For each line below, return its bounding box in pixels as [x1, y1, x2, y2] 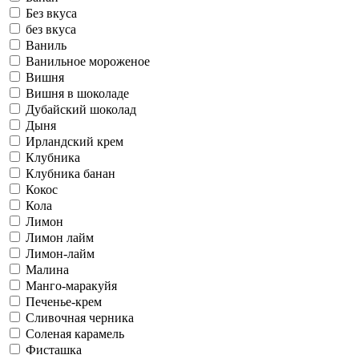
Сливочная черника [26, 310, 134, 325]
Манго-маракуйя [26, 278, 117, 292]
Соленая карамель [26, 326, 124, 341]
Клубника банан [26, 166, 115, 180]
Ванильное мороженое [26, 54, 150, 68]
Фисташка [26, 342, 82, 357]
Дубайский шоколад [26, 102, 136, 116]
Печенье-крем [26, 294, 102, 309]
